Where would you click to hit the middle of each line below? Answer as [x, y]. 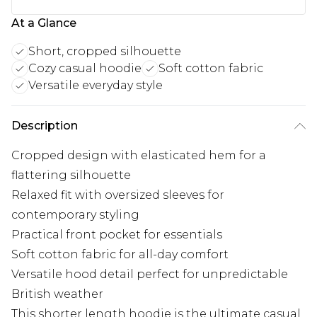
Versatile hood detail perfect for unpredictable [150, 275]
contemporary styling [75, 215]
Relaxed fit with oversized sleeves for [118, 195]
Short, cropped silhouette [105, 52]
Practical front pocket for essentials [117, 235]
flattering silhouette [71, 175]
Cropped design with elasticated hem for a [139, 156]
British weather [57, 294]
